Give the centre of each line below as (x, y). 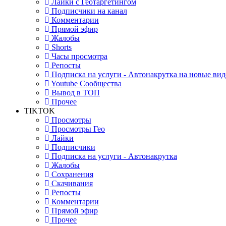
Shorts (61, 47)
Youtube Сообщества (86, 83)
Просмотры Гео (77, 129)
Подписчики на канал (88, 11)
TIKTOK (40, 111)
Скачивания (71, 183)
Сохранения (71, 174)
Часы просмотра (78, 56)
